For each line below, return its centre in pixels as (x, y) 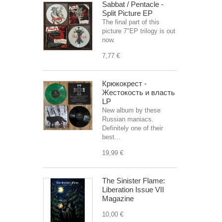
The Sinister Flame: (134, 181)
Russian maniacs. (128, 119)
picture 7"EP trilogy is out (139, 31)
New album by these (131, 110)
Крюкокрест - (124, 83)
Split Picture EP (127, 13)
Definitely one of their (133, 128)
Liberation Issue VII (133, 190)
